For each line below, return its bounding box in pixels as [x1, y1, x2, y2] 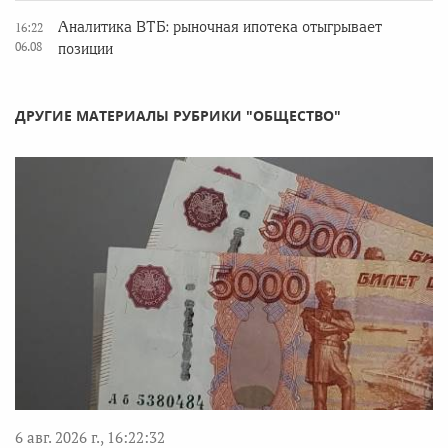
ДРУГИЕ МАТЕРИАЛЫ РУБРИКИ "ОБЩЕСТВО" [15, 106, 341, 125]
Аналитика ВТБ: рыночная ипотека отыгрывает [58, 19, 382, 35]
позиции [58, 41, 113, 57]
